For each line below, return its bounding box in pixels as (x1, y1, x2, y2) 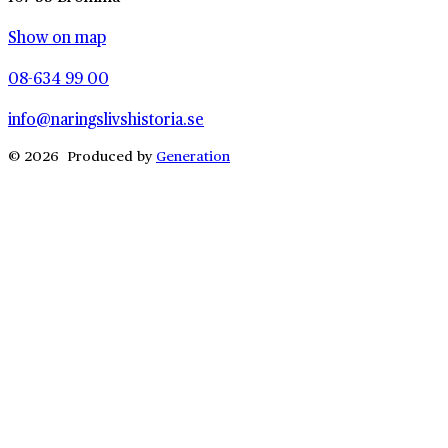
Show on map (8, 25, 106, 49)
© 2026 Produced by (8, 146, 156, 166)
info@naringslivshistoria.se (8, 107, 204, 131)
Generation (156, 146, 230, 166)
